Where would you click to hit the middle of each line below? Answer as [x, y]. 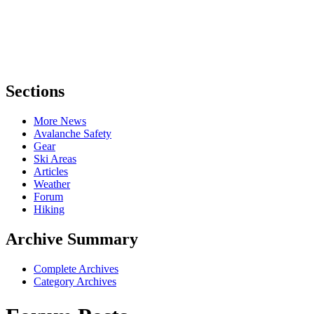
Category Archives [75, 282]
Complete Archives [76, 269]
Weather [52, 184]
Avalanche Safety [73, 134]
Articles [51, 172]
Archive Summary [72, 239]
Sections [35, 91]
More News [60, 121]
